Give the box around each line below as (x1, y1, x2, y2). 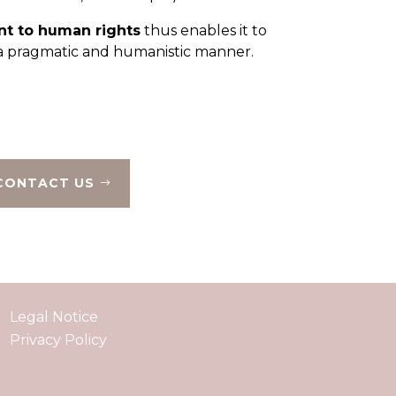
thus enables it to (140, 22, 267, 40)
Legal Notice (9, 308, 98, 326)
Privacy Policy (9, 331, 107, 349)
